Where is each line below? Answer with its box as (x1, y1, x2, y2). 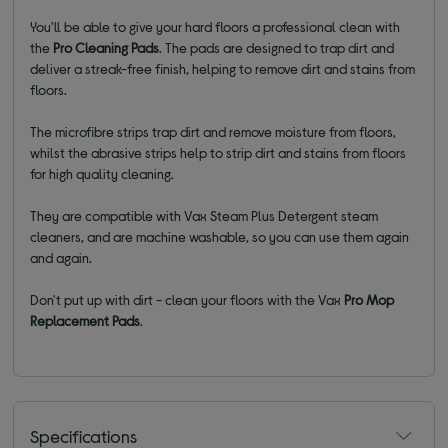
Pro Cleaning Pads (53, 38, 160, 56)
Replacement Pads (30, 311, 141, 329)
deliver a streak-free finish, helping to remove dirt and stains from (30, 59, 416, 77)
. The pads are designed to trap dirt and (159, 38, 395, 56)
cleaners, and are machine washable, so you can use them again (30, 227, 410, 245)
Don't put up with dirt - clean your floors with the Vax (30, 290, 345, 308)
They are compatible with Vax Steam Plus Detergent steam (30, 206, 379, 224)
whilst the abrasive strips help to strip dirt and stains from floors (30, 143, 407, 161)
